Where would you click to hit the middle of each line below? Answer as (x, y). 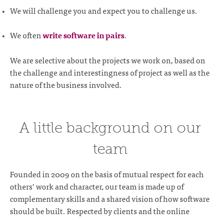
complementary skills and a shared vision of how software (110, 198)
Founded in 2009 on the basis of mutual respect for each (107, 174)
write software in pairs (83, 35)
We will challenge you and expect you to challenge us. (104, 10)
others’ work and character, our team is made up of (97, 186)
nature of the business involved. (66, 84)
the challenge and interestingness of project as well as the (110, 72)
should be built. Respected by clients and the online (100, 210)
